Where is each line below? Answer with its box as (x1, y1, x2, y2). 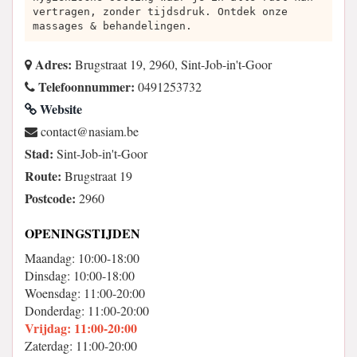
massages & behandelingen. (33, 20, 192, 32)
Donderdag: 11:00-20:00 (25, 302, 149, 319)
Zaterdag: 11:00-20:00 (25, 337, 137, 354)
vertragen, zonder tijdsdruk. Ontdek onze (33, 6, 288, 18)
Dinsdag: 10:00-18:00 (25, 267, 135, 284)
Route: (25, 167, 61, 185)
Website (37, 100, 82, 118)
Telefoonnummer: (35, 77, 135, 96)
